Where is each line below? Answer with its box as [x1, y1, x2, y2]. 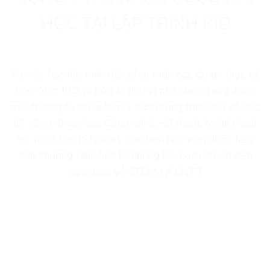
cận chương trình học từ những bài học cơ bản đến [18, 149, 252, 162]
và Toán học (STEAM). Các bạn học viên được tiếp [17, 133, 253, 146]
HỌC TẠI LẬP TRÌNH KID [40, 13, 230, 34]
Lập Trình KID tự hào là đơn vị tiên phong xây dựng [16, 84, 254, 97]
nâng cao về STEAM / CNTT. [67, 165, 203, 178]
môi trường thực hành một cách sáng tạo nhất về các [10, 100, 260, 113]
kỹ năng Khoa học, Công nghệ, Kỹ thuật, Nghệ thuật [13, 116, 257, 130]
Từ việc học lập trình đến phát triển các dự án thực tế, [10, 67, 260, 81]
